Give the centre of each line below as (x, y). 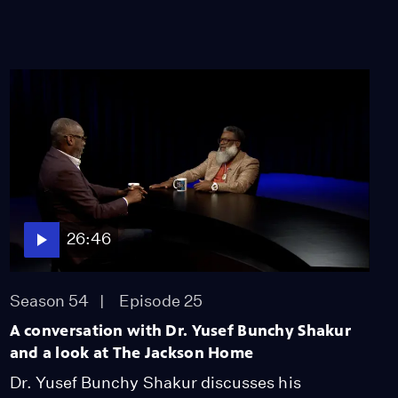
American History (259, 20)
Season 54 (49, 300)
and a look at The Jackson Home (131, 352)
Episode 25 (161, 300)
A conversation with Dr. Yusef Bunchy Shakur (180, 330)
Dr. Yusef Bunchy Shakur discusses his (155, 382)
